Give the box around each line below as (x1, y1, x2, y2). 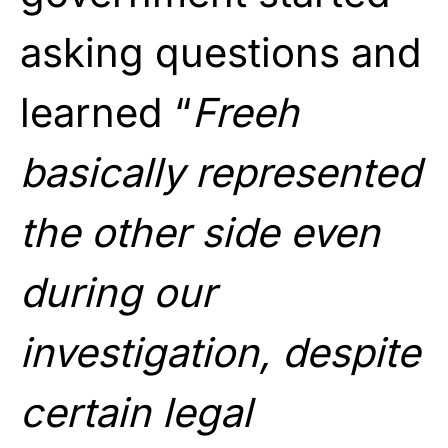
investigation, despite (20, 327, 420, 377)
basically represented (20, 147, 421, 197)
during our (20, 267, 216, 317)
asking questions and (20, 27, 422, 77)
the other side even (20, 207, 380, 257)
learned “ (20, 87, 192, 137)
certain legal (20, 387, 252, 437)
